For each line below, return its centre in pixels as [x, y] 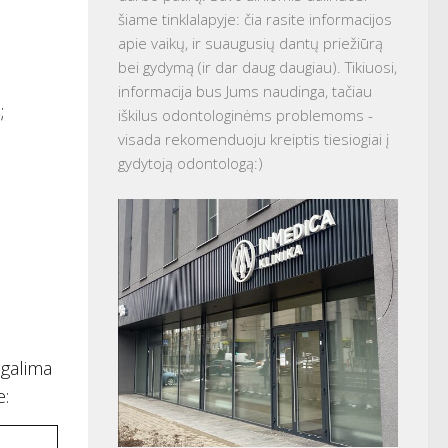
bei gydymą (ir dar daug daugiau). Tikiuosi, [257, 67]
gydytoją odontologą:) [190, 163]
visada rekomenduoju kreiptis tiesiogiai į [253, 139]
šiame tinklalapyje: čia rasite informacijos [255, 19]
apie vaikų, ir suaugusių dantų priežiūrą [250, 43]
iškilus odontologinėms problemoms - [245, 115]
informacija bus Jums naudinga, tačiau [245, 91]
